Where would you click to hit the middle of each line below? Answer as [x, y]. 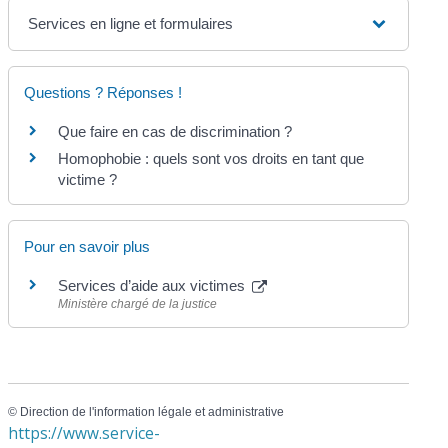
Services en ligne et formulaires [131, 24]
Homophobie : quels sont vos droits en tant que [211, 159]
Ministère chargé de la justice [138, 304]
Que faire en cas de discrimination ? [175, 132]
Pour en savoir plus [87, 247]
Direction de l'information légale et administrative [152, 411]
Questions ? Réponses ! [103, 93]
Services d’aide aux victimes [154, 286]
